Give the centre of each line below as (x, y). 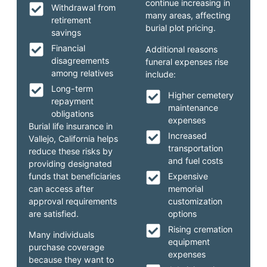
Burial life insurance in (71, 126)
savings (66, 32)
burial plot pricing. (181, 28)
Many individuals (62, 235)
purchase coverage (67, 247)
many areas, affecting (188, 15)
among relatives (82, 73)
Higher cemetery (201, 95)
